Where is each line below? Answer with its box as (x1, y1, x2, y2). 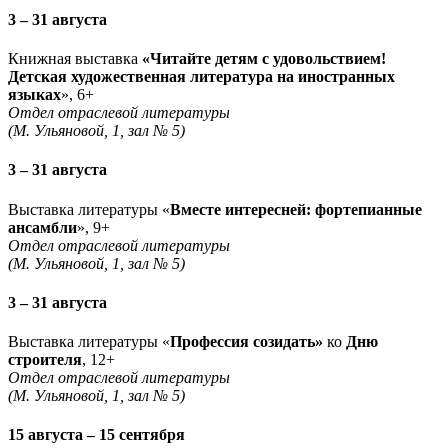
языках (8, 86, 61, 104)
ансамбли (8, 218, 77, 236)
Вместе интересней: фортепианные (170, 200, 422, 218)
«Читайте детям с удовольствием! (142, 50, 386, 68)
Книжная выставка (8, 50, 142, 68)
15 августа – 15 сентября (8, 426, 185, 444)
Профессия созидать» (170, 333, 327, 351)
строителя (8, 351, 82, 369)
